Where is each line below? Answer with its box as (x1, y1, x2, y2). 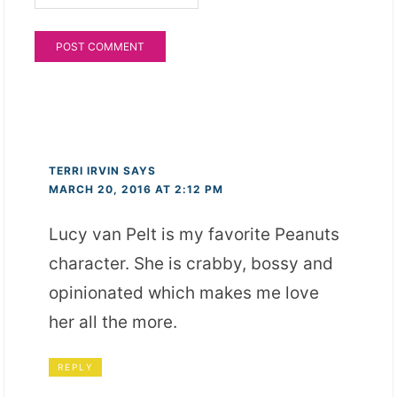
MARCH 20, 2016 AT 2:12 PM (49, 183, 224, 197)
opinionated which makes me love (49, 283, 320, 304)
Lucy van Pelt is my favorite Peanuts (49, 224, 340, 245)
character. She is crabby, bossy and (49, 253, 334, 275)
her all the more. (49, 312, 178, 333)
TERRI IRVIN (49, 164, 121, 178)
